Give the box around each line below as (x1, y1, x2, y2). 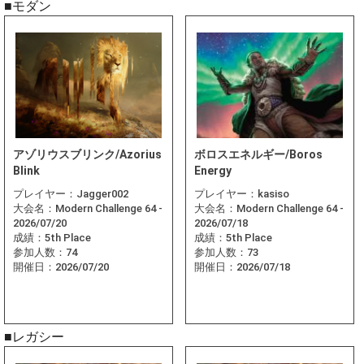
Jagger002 (76, 188, 128, 201)
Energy (194, 164, 232, 178)
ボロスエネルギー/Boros (194, 148, 323, 162)
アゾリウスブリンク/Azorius (13, 148, 162, 162)
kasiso (258, 188, 289, 201)
